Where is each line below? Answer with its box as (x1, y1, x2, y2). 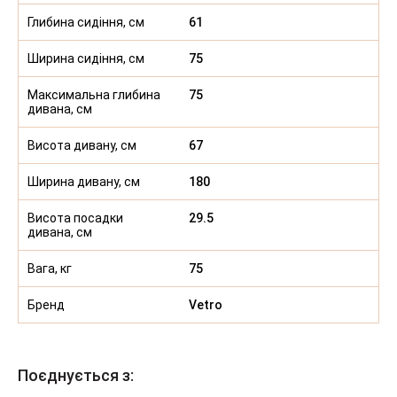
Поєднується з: (18, 366, 134, 385)
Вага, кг (27, 261, 72, 276)
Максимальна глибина (27, 88, 160, 103)
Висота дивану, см (27, 138, 136, 153)
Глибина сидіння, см (27, 15, 144, 30)
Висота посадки (27, 211, 123, 226)
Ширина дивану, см (27, 175, 140, 190)
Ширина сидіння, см (27, 51, 144, 66)
